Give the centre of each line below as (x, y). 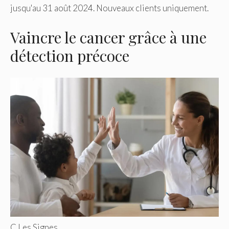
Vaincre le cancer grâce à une (108, 37)
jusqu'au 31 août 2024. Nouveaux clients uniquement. (109, 8)
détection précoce (70, 55)
